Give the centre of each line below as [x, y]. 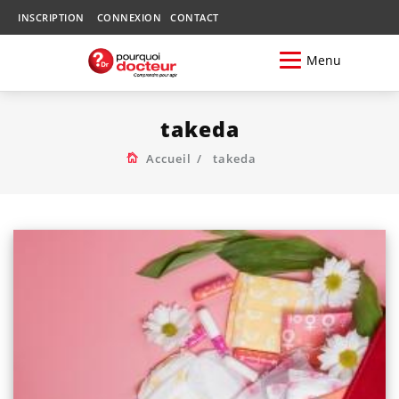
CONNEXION [129, 17]
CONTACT [195, 17]
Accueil [168, 158]
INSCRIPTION [51, 17]
